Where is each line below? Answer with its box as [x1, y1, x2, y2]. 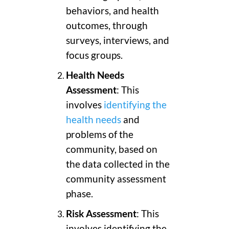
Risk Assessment [66, 208, 136, 220]
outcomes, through [66, 20, 148, 32]
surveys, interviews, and [66, 35, 169, 47]
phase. [66, 188, 93, 200]
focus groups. [66, 50, 123, 61]
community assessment [66, 173, 166, 185]
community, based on [66, 144, 157, 155]
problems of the [66, 129, 133, 141]
